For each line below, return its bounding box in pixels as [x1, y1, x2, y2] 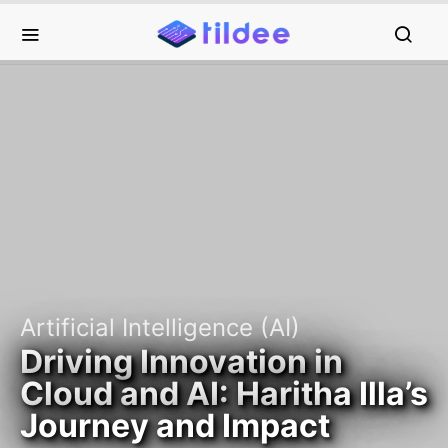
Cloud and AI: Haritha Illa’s [20, 374, 428, 413]
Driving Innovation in [20, 342, 343, 381]
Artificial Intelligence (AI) [20, 313, 300, 342]
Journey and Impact [20, 406, 330, 445]
